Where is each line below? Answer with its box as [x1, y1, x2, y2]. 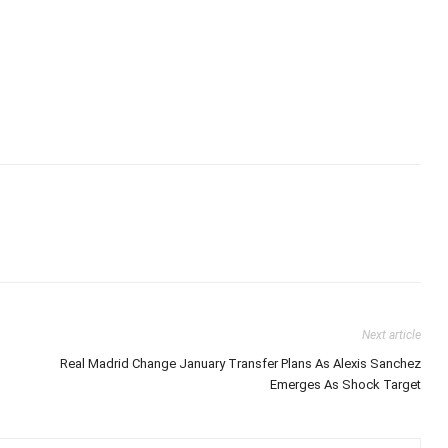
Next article [362, 327, 422, 342]
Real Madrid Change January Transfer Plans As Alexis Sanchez [60, 355, 422, 371]
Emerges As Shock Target [270, 376, 422, 392]
